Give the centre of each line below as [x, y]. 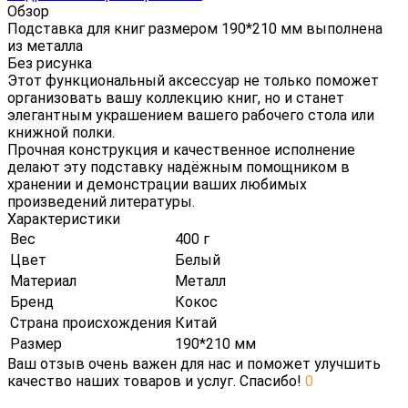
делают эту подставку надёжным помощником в [178, 167]
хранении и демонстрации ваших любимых [157, 184]
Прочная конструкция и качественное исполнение [181, 149]
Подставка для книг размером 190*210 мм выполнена [195, 28]
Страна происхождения [91, 322]
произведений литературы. [101, 201]
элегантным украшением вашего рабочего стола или [191, 115]
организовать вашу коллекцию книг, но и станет [176, 97]
